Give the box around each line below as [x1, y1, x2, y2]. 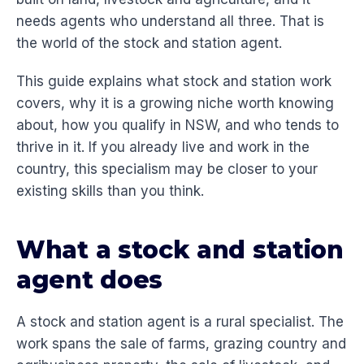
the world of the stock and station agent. [16, 35, 282, 52]
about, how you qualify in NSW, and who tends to [16, 117, 339, 134]
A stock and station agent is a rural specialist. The [16, 314, 344, 331]
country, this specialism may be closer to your [16, 161, 318, 178]
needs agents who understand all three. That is [16, 13, 324, 30]
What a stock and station [16, 235, 344, 266]
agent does [16, 265, 162, 296]
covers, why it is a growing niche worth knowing [16, 95, 334, 112]
